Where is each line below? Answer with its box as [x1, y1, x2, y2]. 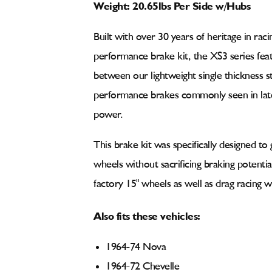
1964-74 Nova [106, 242, 166, 253]
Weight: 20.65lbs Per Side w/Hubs [93, 1, 250, 7]
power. [93, 109, 123, 120]
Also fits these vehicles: [93, 211, 200, 217]
